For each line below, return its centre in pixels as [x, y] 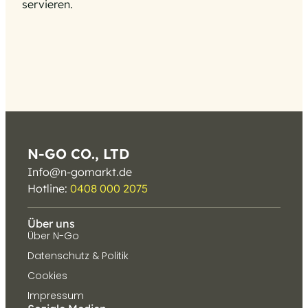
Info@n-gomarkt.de [80, 172]
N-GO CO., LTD [78, 154]
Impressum [56, 296]
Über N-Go [53, 236]
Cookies [47, 276]
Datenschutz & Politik [78, 256]
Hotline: [49, 188]
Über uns [51, 223]
